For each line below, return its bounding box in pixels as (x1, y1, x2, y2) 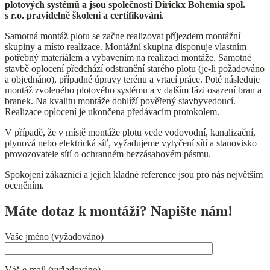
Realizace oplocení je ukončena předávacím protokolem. (5, 106, 219, 117)
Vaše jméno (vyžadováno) (5, 231, 104, 242)
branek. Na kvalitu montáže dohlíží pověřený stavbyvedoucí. (5, 95, 236, 106)
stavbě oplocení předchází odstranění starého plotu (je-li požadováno (5, 63, 265, 74)
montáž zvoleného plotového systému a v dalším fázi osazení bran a (5, 84, 262, 95)
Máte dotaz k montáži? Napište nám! (5, 202, 233, 219)
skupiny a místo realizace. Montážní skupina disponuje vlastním (5, 41, 246, 52)
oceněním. (5, 180, 44, 190)
